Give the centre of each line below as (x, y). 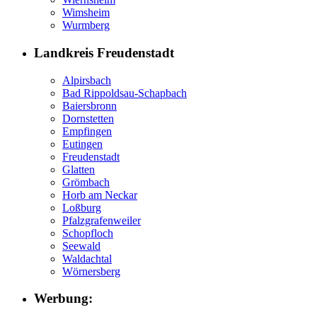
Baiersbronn (90, 105)
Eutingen (82, 144)
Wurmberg (86, 25)
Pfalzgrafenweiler (102, 220)
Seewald (81, 246)
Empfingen (87, 131)
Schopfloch (88, 233)
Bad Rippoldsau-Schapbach (125, 93)
